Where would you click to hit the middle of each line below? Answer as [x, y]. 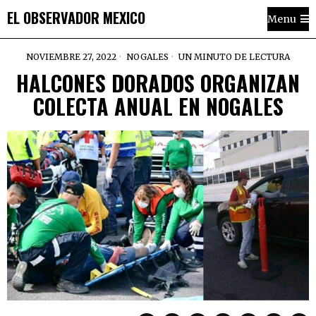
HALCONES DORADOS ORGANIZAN [158, 83]
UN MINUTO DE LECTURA [233, 57]
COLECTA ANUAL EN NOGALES [158, 106]
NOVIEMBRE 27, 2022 [71, 57]
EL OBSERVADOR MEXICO [76, 17]
